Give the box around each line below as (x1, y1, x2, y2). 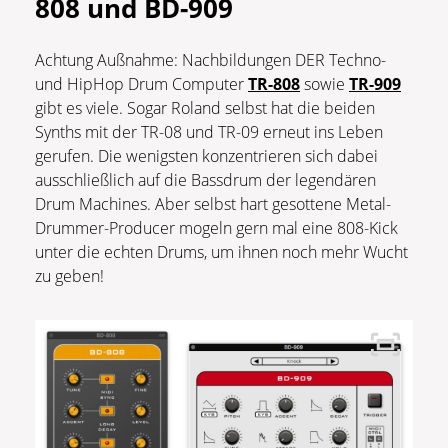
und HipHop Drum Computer (35, 72, 248, 95)
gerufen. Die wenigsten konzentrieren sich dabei (35, 144, 378, 167)
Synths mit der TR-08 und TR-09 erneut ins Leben (35, 120, 383, 143)
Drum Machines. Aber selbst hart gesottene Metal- (35, 192, 391, 215)
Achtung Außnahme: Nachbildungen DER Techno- (35, 48, 386, 71)
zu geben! (35, 264, 104, 287)
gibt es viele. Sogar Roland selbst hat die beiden (35, 96, 375, 119)
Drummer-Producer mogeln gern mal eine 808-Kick (35, 216, 398, 239)
